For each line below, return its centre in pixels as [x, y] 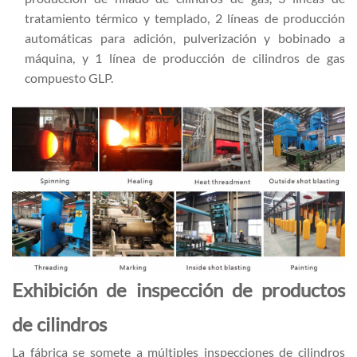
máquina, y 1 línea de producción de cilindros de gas [185, 57]
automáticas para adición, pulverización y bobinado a [185, 37]
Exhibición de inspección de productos [178, 289]
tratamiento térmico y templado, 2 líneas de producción [185, 18]
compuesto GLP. [69, 77]
